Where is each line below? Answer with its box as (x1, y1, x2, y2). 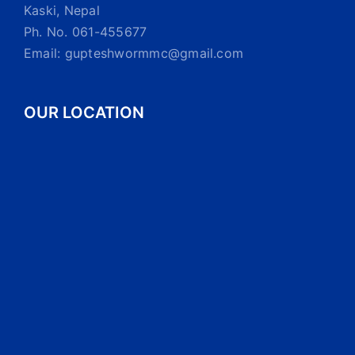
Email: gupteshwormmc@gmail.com (24, 44, 244, 61)
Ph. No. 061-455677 (24, 23, 147, 40)
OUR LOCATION (24, 102, 144, 122)
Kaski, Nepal (24, 2, 100, 18)
